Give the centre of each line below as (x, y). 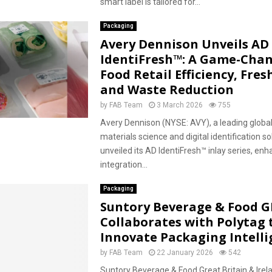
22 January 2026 (185, 253)
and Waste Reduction (167, 90)
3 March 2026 (179, 105)
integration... (124, 165)
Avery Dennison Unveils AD (184, 44)
